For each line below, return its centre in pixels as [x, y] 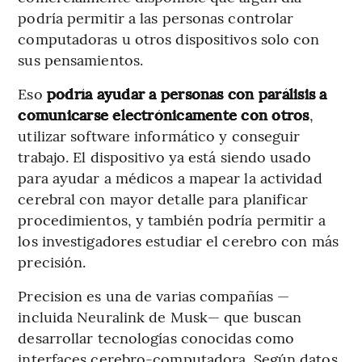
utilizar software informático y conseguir [159, 135]
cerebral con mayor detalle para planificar [163, 198]
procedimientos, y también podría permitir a [172, 219]
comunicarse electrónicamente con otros [164, 114]
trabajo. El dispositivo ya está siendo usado [164, 156]
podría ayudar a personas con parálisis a [185, 93]
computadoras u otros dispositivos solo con [169, 38]
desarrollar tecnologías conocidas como [156, 337]
